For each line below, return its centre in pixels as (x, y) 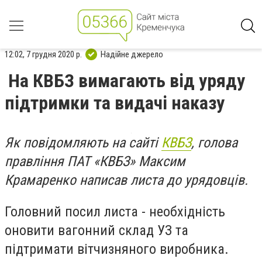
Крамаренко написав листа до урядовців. (126, 180)
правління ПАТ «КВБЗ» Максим (95, 161)
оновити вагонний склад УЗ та (96, 230)
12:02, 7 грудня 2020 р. (43, 54)
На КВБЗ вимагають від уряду (127, 81)
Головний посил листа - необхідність (115, 211)
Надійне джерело (132, 54)
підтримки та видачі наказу (115, 103)
